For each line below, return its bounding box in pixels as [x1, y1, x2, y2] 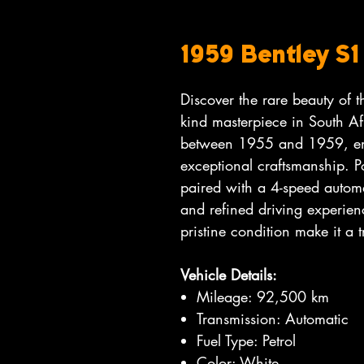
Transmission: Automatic [197, 309, 349, 328]
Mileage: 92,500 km [197, 287, 329, 306]
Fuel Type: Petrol [197, 331, 296, 350]
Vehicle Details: [180, 265, 277, 284]
